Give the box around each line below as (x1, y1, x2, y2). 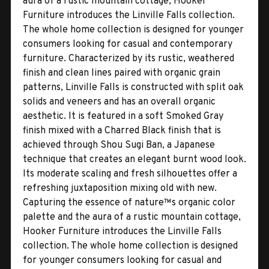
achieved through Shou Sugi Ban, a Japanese (23, 139, 215, 151)
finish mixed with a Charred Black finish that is (23, 124, 221, 137)
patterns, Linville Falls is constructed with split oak (23, 81, 244, 94)
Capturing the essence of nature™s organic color (23, 196, 235, 209)
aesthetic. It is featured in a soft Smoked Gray (23, 110, 223, 122)
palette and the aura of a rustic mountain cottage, (23, 211, 241, 223)
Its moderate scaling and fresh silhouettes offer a (23, 168, 237, 180)
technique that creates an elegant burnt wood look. (23, 153, 246, 166)
